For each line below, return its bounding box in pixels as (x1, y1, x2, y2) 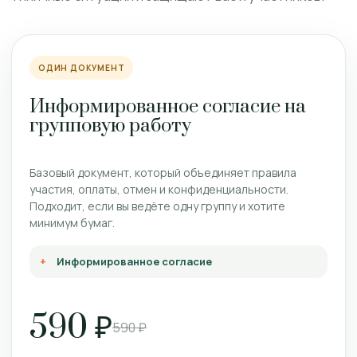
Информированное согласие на (29, 95, 306, 119)
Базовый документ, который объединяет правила (29, 165, 296, 180)
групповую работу (29, 114, 191, 138)
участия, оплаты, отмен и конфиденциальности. (29, 182, 288, 197)
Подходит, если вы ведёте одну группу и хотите (29, 198, 285, 214)
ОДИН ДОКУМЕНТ (38, 62, 125, 73)
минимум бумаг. (29, 215, 115, 230)
